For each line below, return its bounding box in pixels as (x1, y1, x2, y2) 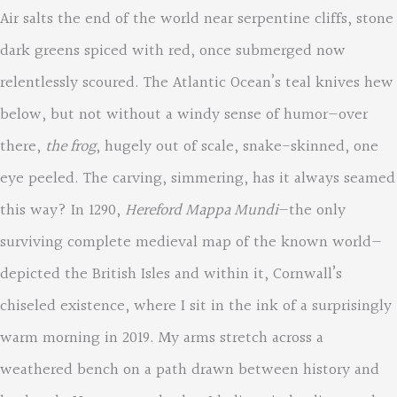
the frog (45, 134, 96, 160)
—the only (278, 198, 346, 224)
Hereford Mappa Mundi (125, 198, 278, 224)
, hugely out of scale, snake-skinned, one (96, 134, 378, 160)
